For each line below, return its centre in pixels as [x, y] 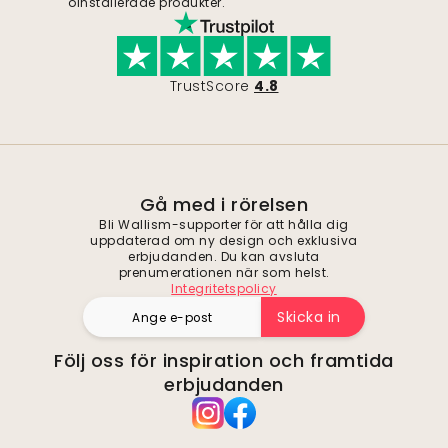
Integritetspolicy [224, 289]
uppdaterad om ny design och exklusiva [224, 241]
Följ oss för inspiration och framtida [224, 361]
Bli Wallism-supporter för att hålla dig [224, 225]
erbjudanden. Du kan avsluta [224, 257]
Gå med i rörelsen [224, 205]
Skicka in [309, 317]
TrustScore [209, 86]
